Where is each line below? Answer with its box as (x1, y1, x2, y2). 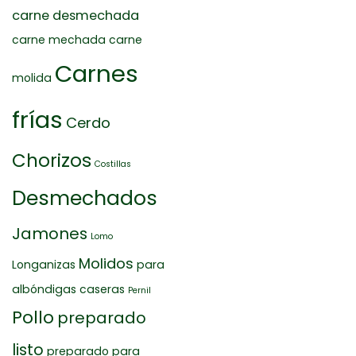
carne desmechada (12, 6, 139, 25)
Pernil (128, 284, 151, 296)
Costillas (95, 158, 131, 170)
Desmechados (12, 184, 157, 212)
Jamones (12, 222, 87, 245)
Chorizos (12, 148, 91, 173)
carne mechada (12, 32, 106, 48)
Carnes (55, 57, 138, 90)
